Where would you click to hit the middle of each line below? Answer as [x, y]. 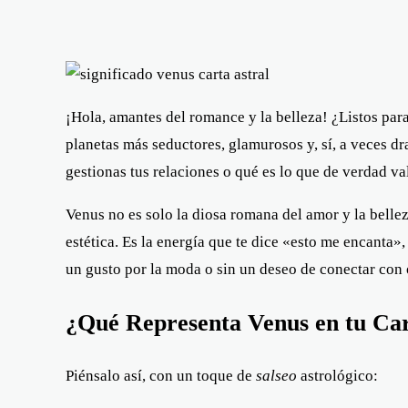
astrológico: [337, 375]
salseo [276, 375]
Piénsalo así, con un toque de [161, 375]
